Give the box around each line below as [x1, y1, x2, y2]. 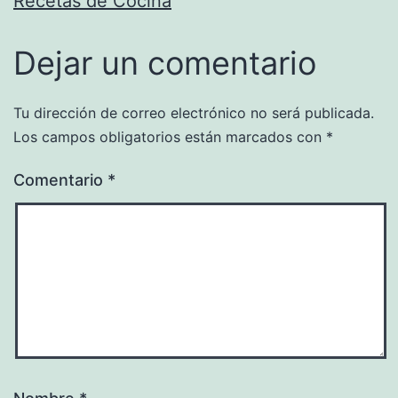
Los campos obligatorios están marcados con [13, 127, 326, 146]
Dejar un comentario [13, 43, 316, 83]
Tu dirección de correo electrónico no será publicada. [13, 103, 374, 122]
